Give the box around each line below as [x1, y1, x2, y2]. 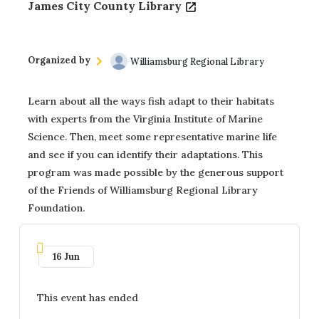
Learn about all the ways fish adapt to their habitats [28, 95, 274, 108]
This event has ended [37, 291, 138, 305]
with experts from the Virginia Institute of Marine [28, 113, 263, 126]
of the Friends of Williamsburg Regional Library [28, 184, 258, 197]
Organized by [28, 54, 90, 66]
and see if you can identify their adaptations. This [28, 148, 263, 162]
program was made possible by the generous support [28, 166, 283, 179]
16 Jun [53, 251, 80, 263]
